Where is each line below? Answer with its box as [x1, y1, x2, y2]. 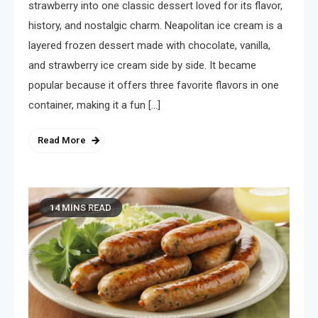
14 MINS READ [50, 202, 111, 214]
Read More [38, 135, 86, 146]
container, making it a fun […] [28, 99, 160, 112]
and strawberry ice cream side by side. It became [28, 59, 256, 72]
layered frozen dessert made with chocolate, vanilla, [28, 39, 270, 53]
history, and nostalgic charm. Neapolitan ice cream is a [28, 19, 283, 33]
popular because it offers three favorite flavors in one [28, 79, 279, 92]
